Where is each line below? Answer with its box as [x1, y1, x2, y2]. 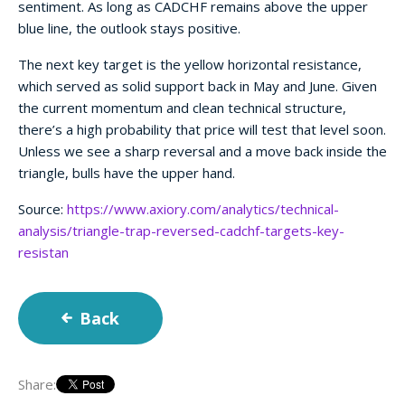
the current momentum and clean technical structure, [18, 98, 346, 117]
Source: [18, 199, 67, 218]
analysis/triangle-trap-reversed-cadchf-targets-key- [18, 221, 344, 240]
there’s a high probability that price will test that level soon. [18, 119, 386, 138]
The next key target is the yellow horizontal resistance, [18, 54, 362, 73]
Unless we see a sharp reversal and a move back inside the [18, 141, 387, 160]
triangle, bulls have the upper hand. [18, 163, 235, 182]
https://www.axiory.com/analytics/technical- [67, 199, 339, 218]
